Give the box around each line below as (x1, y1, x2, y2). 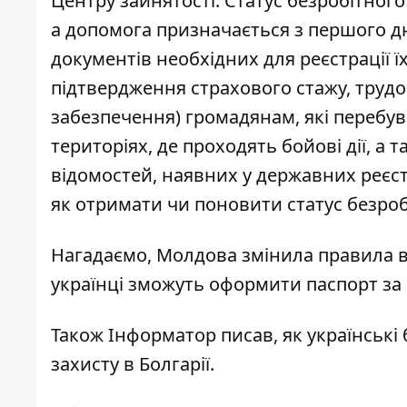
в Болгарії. (119, 352, 219, 377)
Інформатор (108, 323, 216, 348)
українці (51, 272, 128, 297)
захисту (51, 352, 119, 377)
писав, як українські (216, 323, 402, 348)
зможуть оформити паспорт (128, 272, 378, 297)
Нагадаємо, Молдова (51, 243, 242, 268)
